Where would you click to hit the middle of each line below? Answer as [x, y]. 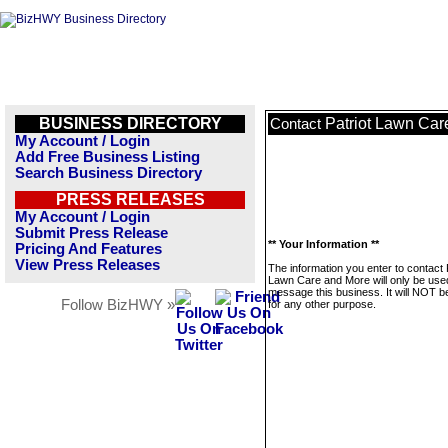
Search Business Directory [108, 173]
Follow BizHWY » [118, 305]
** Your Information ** [323, 244]
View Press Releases [87, 265]
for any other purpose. [322, 304]
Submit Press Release [91, 233]
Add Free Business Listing [107, 157]
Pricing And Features [88, 249]
